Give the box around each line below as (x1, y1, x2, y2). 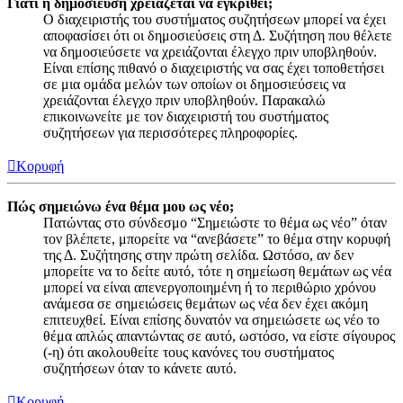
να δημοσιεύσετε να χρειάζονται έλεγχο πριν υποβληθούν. (43, 43, 377, 59)
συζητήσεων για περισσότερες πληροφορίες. (43, 124, 298, 140)
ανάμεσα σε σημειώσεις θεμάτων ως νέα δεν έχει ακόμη (43, 295, 368, 311)
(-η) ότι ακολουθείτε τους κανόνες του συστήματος (43, 344, 334, 360)
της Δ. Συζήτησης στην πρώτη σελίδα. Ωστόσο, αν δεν (43, 246, 354, 263)
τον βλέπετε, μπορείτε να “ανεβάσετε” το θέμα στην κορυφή (43, 230, 390, 246)
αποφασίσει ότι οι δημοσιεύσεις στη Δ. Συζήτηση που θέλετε (43, 27, 392, 43)
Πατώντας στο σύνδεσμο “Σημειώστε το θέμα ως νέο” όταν (43, 214, 387, 230)
